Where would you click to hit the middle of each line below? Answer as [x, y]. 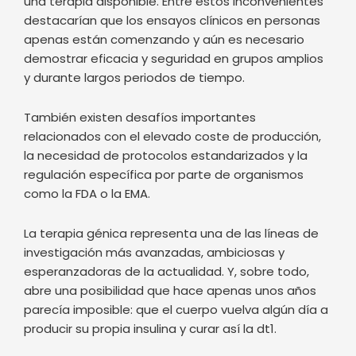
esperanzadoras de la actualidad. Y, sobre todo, [166, 172]
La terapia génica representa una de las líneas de [171, 133]
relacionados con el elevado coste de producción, [172, 36]
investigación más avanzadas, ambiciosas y [154, 153]
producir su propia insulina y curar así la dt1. [150, 229]
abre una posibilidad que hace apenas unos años [170, 191]
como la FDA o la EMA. [87, 93]
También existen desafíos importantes [140, 17]
